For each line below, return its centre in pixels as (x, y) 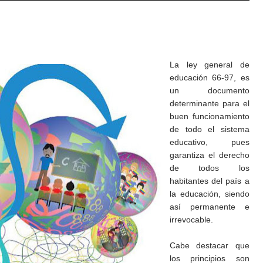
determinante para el (210, 103)
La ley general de (210, 65)
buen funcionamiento (210, 116)
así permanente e (210, 207)
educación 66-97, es (210, 77)
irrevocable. (191, 220)
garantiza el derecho (210, 155)
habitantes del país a (210, 181)
